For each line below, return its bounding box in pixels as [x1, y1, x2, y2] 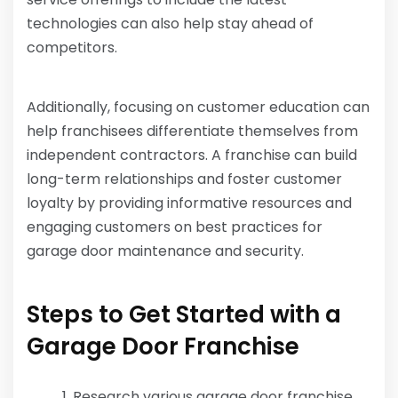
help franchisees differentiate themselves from [27, 121, 358, 142]
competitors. [27, 37, 117, 59]
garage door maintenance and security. [27, 241, 304, 262]
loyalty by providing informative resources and [27, 193, 352, 214]
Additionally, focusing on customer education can [27, 97, 370, 118]
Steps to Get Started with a [27, 298, 341, 331]
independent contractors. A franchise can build [27, 145, 357, 166]
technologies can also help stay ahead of [27, 13, 314, 35]
